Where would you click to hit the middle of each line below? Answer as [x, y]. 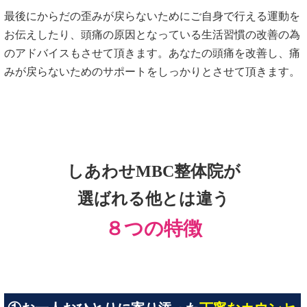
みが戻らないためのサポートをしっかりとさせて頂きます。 [152, 72]
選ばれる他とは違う [153, 198]
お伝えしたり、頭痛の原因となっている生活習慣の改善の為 [152, 35]
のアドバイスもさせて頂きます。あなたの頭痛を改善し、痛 [152, 53]
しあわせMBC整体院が [153, 171]
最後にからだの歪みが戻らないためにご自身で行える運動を [152, 16]
